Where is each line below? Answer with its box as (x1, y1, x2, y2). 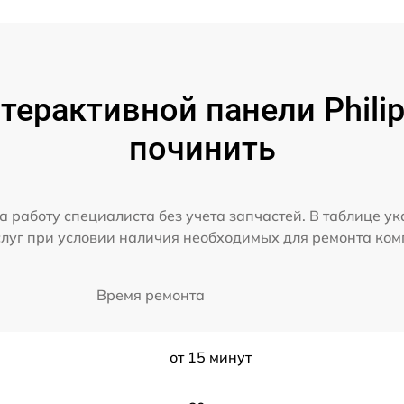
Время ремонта (96, 286, 205, 304)
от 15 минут (169, 348, 252, 366)
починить (128, 130, 276, 168)
